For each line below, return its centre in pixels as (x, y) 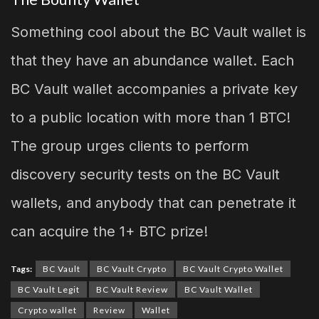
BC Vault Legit (49, 289)
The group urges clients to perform (130, 146)
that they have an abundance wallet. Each (152, 60)
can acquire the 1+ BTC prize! (109, 231)
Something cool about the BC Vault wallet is (158, 32)
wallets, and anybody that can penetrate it (153, 203)
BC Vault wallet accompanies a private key (154, 89)
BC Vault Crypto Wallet (233, 268)
